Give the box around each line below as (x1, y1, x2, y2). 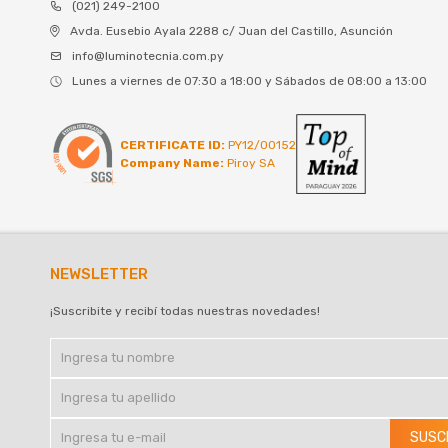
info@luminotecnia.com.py (72, 48, 224, 63)
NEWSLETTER (50, 265, 148, 284)
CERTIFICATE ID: (120, 138, 225, 153)
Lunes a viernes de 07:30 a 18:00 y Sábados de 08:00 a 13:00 (72, 73, 427, 88)
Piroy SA (224, 156, 275, 171)
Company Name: (120, 156, 224, 171)
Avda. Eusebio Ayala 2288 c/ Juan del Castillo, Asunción (70, 23, 393, 38)
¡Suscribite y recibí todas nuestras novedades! (50, 304, 320, 319)
